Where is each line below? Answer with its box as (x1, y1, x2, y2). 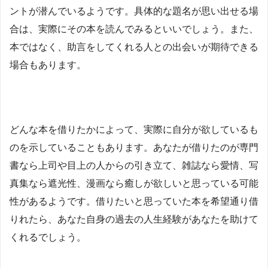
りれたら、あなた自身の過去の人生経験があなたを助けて (10, 214, 258, 225)
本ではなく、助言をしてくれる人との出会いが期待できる (10, 42, 258, 53)
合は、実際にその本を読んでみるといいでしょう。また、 (10, 24, 258, 35)
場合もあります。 (10, 60, 86, 71)
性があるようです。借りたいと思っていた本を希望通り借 (10, 196, 258, 207)
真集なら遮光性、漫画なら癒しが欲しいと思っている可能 (10, 178, 258, 189)
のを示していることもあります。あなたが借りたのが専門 (10, 142, 258, 153)
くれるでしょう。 (10, 232, 86, 243)
